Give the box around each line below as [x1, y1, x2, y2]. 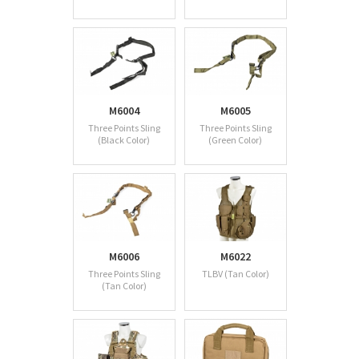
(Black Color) [98, 134, 150, 147]
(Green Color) [208, 134, 262, 147]
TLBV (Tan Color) [201, 268, 269, 280]
